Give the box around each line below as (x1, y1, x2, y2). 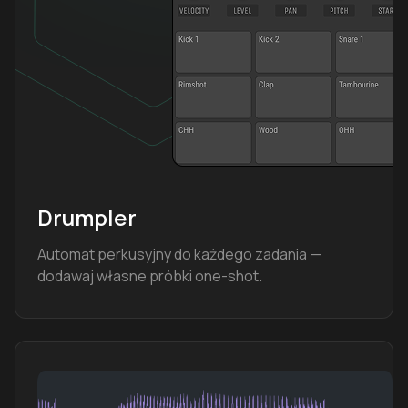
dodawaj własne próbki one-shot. (37, 265, 262, 286)
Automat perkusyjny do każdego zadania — (37, 243, 321, 264)
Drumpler (37, 201, 137, 232)
